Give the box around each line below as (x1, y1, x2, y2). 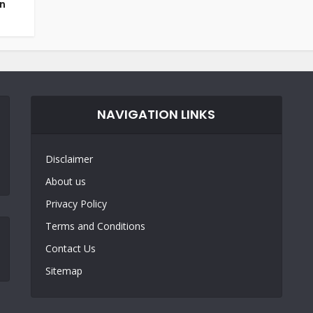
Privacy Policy (45, 197, 107, 210)
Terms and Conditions (45, 219, 145, 233)
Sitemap (45, 264, 82, 277)
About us (45, 175, 86, 188)
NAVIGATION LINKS (97, 105, 216, 123)
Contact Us (45, 242, 96, 255)
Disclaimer (45, 152, 93, 166)
